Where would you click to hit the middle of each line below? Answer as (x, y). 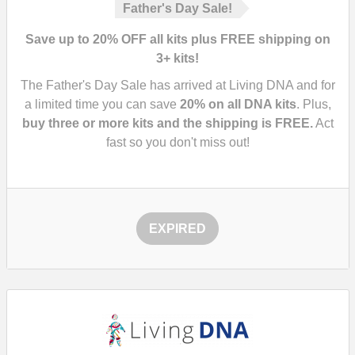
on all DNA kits (250, 104)
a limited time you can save (102, 104)
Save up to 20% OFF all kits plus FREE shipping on (177, 39)
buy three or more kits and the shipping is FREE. (167, 123)
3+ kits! (177, 58)
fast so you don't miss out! (177, 142)
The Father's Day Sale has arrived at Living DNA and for (177, 85)
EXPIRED (177, 229)
